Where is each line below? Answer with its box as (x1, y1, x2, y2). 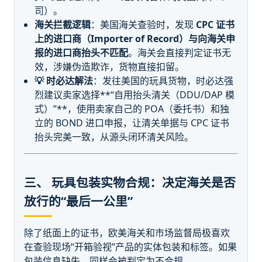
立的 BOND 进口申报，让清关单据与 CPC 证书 (35, 116, 230, 130)
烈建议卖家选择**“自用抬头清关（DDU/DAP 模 (35, 88, 235, 102)
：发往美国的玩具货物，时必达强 (93, 74, 234, 88)
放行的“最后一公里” (24, 193, 133, 210)
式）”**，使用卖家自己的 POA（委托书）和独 (35, 102, 230, 116)
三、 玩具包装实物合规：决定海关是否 (24, 174, 236, 191)
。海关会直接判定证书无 (128, 46, 232, 60)
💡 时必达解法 (35, 74, 94, 88)
